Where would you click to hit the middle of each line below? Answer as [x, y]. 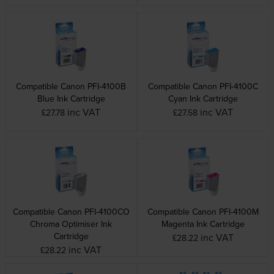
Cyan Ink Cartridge [203, 99]
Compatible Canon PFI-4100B [71, 87]
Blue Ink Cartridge [71, 99]
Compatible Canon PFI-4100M [203, 212]
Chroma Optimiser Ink [71, 224]
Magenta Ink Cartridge [203, 224]
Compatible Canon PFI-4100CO [71, 212]
